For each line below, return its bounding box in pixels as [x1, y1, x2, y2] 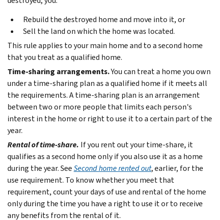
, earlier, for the [151, 163, 203, 173]
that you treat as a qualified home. [7, 52, 122, 62]
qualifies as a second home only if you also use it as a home [7, 151, 203, 162]
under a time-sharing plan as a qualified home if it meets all [7, 78, 207, 88]
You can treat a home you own [111, 66, 211, 77]
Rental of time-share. [7, 139, 79, 150]
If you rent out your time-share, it [81, 139, 193, 150]
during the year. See [7, 163, 74, 173]
